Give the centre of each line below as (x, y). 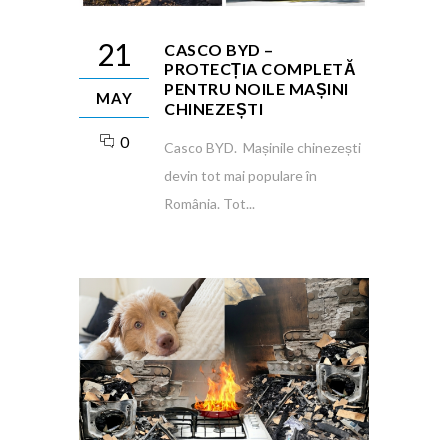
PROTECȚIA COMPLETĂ (260, 68)
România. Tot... (209, 203)
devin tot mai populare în (240, 175)
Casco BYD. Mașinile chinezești (262, 147)
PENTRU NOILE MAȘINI (256, 88)
